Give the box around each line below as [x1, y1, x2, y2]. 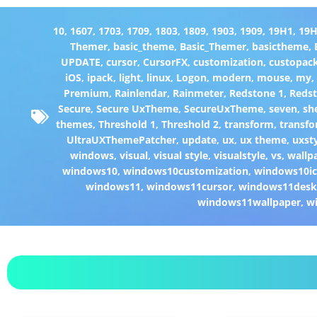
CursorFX [143, 54, 188, 69]
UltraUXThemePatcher [67, 132, 177, 146]
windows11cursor [146, 179, 234, 193]
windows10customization [123, 163, 249, 178]
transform [224, 117, 274, 131]
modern [212, 70, 252, 84]
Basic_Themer [179, 39, 246, 53]
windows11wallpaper [197, 195, 301, 209]
